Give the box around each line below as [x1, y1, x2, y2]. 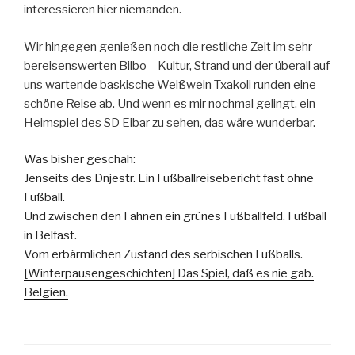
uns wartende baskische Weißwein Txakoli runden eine [24, 77, 316, 92]
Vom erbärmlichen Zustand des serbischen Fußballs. [24, 247, 303, 262]
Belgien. [24, 285, 68, 300]
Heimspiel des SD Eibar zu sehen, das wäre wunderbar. [24, 115, 315, 130]
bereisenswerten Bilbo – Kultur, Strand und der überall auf [24, 58, 330, 73]
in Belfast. [24, 228, 77, 243]
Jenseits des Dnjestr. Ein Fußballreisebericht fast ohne [24, 171, 314, 186]
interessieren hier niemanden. [24, 2, 181, 17]
